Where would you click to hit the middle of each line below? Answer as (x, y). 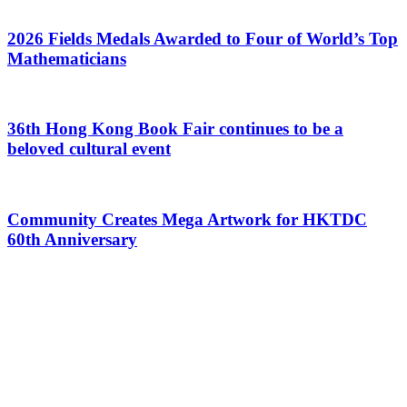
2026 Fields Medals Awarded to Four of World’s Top (203, 39)
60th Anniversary (72, 239)
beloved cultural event (89, 149)
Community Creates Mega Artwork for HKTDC (187, 219)
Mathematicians (67, 59)
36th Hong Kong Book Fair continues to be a (175, 129)
